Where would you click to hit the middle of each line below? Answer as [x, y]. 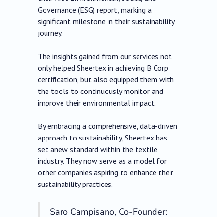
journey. [50, 33]
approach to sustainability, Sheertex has [103, 138]
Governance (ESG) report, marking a [95, 10]
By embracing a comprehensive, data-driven [108, 126]
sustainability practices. [76, 184]
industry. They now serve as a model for [102, 161]
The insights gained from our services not [105, 56]
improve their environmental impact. [97, 103]
